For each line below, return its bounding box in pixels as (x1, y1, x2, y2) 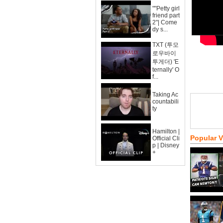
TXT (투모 (152, 41, 179, 48)
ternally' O (152, 66, 179, 73)
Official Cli (152, 135, 180, 142)
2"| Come (152, 19, 177, 26)
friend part (152, 12, 180, 19)
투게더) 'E (152, 58, 179, 65)
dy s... (152, 26, 168, 33)
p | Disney (152, 142, 179, 149)
